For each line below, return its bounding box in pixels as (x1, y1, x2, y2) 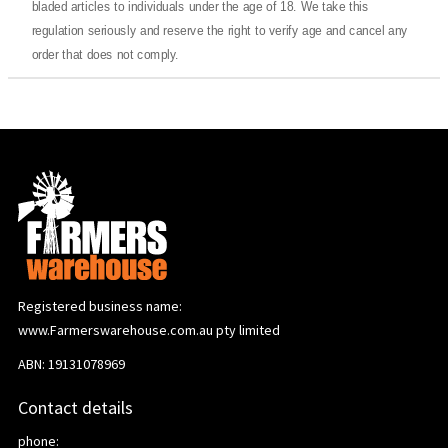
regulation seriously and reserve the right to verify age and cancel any (31, 23, 408, 38)
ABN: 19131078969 (18, 355, 125, 373)
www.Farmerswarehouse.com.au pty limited (18, 321, 280, 339)
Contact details (18, 396, 133, 419)
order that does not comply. (31, 47, 180, 62)
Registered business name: (18, 297, 182, 315)
